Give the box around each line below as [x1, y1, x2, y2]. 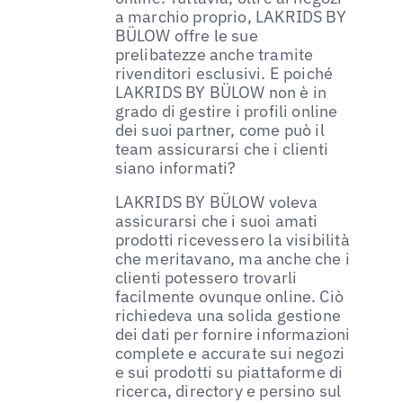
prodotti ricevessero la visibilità [114, 229, 350, 251]
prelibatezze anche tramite [114, 44, 314, 66]
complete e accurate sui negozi [114, 343, 345, 364]
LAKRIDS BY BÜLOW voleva [114, 192, 318, 213]
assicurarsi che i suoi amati [114, 210, 318, 232]
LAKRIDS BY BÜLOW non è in [114, 82, 327, 103]
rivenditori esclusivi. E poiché [114, 63, 334, 85]
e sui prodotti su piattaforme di [114, 362, 344, 383]
